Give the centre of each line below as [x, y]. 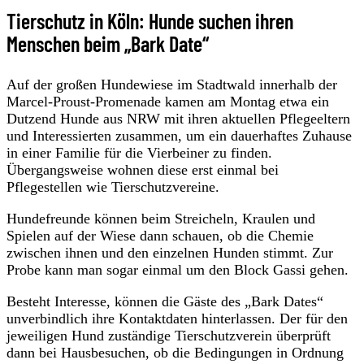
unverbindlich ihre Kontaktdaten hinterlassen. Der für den [177, 318]
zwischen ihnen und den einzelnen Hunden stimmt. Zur [170, 252]
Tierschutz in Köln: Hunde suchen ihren [150, 20]
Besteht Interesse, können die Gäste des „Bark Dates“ [165, 301]
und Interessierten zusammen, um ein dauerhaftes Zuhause [179, 135]
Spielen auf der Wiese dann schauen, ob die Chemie [160, 235]
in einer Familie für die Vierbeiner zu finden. [139, 152]
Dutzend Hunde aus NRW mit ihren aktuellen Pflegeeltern [178, 118]
